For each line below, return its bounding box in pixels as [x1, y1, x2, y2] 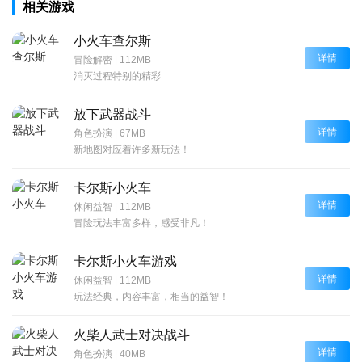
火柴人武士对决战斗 [74, 327, 190, 342]
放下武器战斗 [74, 107, 151, 121]
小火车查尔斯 [74, 33, 151, 48]
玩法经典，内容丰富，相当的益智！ [74, 290, 229, 302]
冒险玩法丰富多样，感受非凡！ [74, 217, 209, 229]
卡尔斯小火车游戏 [74, 254, 177, 268]
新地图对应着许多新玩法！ [74, 143, 190, 155]
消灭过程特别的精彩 [74, 69, 161, 82]
